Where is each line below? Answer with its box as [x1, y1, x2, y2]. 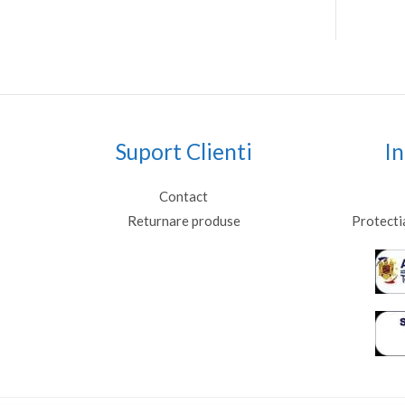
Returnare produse [127, 212, 240, 229]
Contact [159, 187, 209, 204]
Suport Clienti [115, 138, 252, 165]
